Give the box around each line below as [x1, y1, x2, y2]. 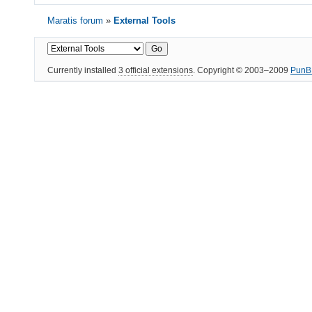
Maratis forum [47, 15, 104, 26]
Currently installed [47, 65, 118, 75]
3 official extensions [118, 65, 193, 75]
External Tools [114, 15, 176, 26]
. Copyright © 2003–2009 [193, 65, 290, 75]
